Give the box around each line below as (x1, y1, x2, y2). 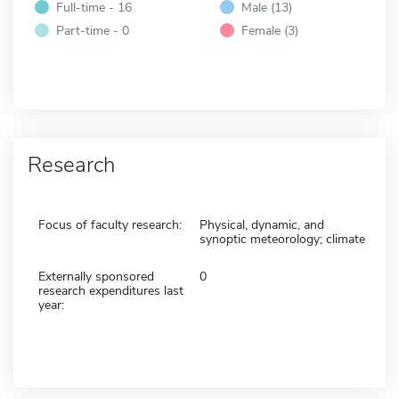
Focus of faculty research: (38, 216, 182, 233)
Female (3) (241, 20, 298, 39)
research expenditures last (38, 281, 183, 299)
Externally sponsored (38, 267, 154, 285)
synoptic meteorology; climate (199, 230, 365, 248)
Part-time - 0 (56, 20, 129, 39)
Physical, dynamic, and (199, 216, 324, 233)
